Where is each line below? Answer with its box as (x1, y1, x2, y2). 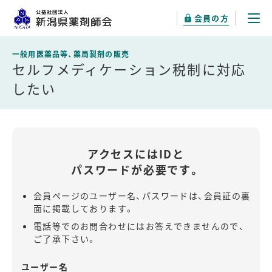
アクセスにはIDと (87, 146, 185, 161)
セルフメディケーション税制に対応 (12, 58, 246, 78)
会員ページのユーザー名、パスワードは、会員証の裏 (33, 189, 251, 202)
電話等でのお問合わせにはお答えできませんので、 (33, 220, 245, 232)
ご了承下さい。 (33, 233, 97, 245)
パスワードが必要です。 (71, 161, 201, 177)
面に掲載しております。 (33, 202, 135, 214)
